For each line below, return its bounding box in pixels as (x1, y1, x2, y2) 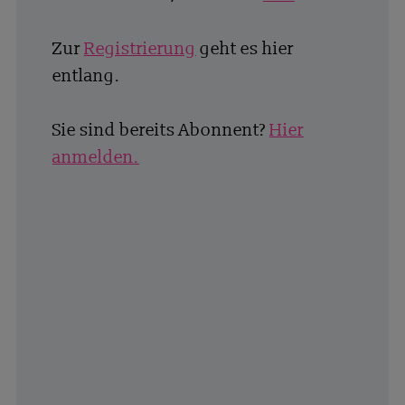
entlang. (52, 65, 120, 88)
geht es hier (195, 38, 294, 61)
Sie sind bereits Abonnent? (52, 119, 269, 142)
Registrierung (83, 38, 196, 61)
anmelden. (52, 146, 139, 169)
